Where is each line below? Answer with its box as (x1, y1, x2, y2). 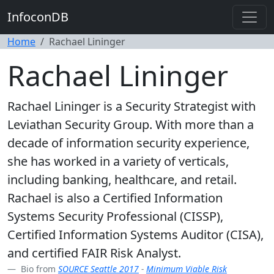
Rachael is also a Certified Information (7, 190, 223, 206)
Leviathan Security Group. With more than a (7, 116, 254, 133)
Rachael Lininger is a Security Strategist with (7, 98, 256, 114)
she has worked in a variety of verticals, (7, 153, 229, 169)
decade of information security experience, (7, 135, 250, 151)
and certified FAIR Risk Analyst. (7, 245, 181, 261)
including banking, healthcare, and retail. (7, 171, 237, 188)
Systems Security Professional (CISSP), (7, 208, 223, 224)
